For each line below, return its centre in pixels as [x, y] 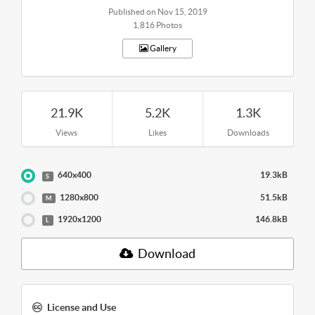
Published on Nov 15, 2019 [157, 11]
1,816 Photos [157, 25]
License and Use [82, 308]
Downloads [249, 132]
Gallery [162, 48]
